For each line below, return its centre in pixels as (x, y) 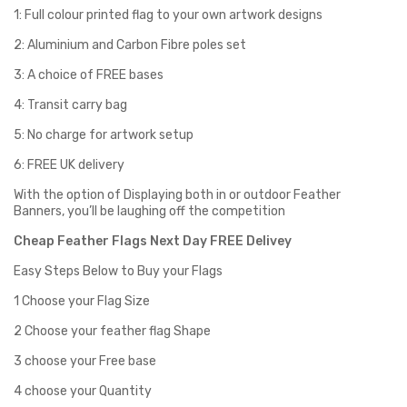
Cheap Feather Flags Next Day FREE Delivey (153, 242)
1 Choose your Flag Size (82, 302)
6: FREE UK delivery (69, 165)
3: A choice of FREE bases (89, 75)
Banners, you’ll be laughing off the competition (149, 212)
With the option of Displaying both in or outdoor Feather (177, 195)
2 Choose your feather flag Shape (112, 332)
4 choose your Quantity (83, 392)
